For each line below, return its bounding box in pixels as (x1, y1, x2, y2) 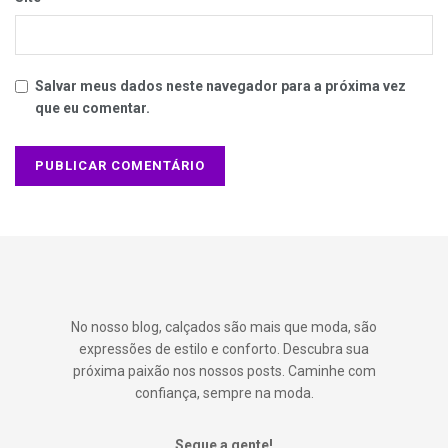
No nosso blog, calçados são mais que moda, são (71, 319, 377, 336)
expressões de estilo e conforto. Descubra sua (79, 341, 369, 358)
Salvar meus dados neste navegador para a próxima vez (35, 78, 406, 95)
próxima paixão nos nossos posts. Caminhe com (72, 363, 376, 380)
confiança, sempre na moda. (134, 385, 314, 402)
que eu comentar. (35, 100, 150, 117)
